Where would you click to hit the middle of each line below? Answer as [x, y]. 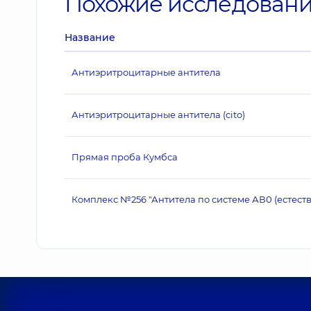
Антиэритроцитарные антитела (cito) [158, 115]
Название [90, 37]
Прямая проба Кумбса [125, 157]
